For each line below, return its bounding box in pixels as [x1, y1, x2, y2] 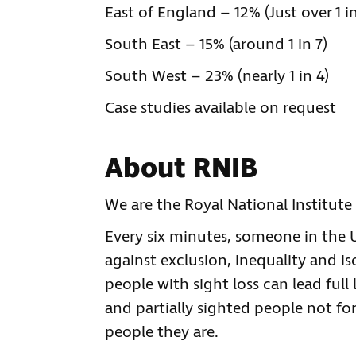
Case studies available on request [105, 98, 336, 119]
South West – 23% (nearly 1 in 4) [105, 66, 329, 87]
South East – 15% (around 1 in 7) [105, 34, 327, 56]
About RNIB [105, 150, 257, 188]
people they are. [105, 322, 219, 343]
